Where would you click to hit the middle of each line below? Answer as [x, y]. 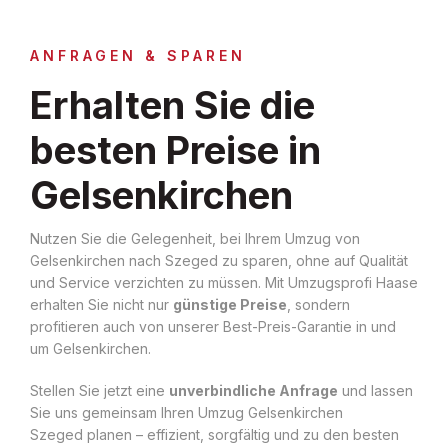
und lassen [375, 390]
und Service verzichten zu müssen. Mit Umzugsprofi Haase [224, 282]
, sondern [318, 304]
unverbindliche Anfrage [253, 390]
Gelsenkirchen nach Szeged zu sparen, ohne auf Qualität [219, 260]
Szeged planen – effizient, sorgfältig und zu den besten [214, 434]
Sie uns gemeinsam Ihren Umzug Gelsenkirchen [186, 412]
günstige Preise [230, 304]
